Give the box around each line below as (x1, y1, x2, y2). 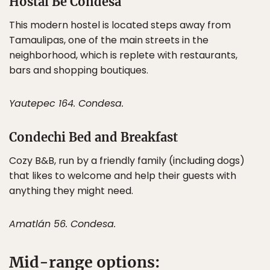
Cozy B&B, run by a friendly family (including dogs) (9, 154, 245, 168)
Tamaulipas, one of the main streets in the (9, 33, 209, 47)
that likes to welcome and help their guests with (9, 169, 236, 183)
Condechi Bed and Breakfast (9, 130, 178, 145)
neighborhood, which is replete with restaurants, (9, 48, 237, 62)
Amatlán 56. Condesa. (9, 217, 116, 231)
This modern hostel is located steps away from (9, 18, 231, 32)
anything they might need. (9, 184, 133, 198)
